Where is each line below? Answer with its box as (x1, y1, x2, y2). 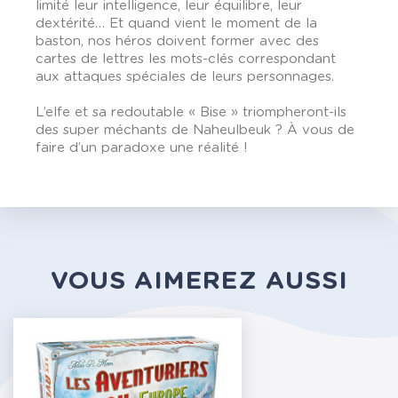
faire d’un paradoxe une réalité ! (36, 141, 248, 155)
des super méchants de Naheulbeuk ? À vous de (36, 123, 354, 137)
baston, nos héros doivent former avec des (36, 35, 319, 48)
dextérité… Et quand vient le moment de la (36, 17, 317, 30)
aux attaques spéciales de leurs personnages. (36, 70, 334, 84)
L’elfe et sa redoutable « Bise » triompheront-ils (36, 106, 346, 119)
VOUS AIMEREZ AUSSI (50, 269, 348, 294)
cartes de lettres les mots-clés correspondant (36, 52, 336, 66)
